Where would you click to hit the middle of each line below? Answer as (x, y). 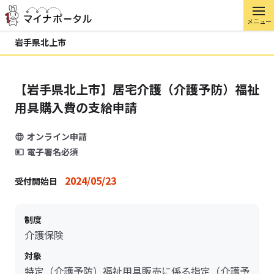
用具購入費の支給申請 (76, 107)
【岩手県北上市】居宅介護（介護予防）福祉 (137, 89)
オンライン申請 (57, 136)
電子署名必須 (53, 152)
